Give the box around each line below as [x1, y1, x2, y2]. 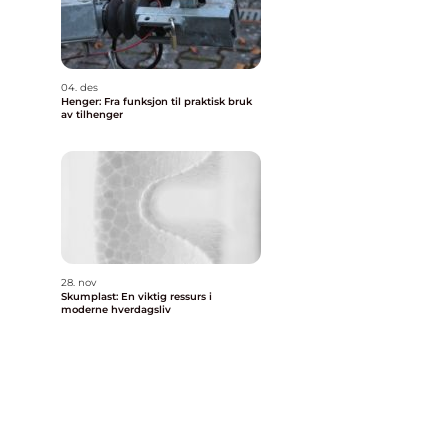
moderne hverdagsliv [61, 303, 171, 316]
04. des [61, 81, 98, 94]
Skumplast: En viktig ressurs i [61, 290, 212, 303]
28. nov [61, 276, 96, 289]
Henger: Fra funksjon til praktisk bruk [61, 95, 252, 108]
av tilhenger [61, 108, 123, 121]
